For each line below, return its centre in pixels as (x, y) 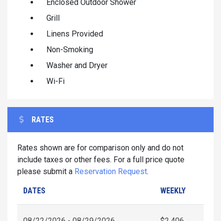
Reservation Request (111, 171)
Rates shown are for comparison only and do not (100, 147)
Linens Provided (75, 34)
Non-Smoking (70, 49)
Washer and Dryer (77, 65)
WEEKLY (173, 190)
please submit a (46, 171)
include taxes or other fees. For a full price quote (101, 159)
